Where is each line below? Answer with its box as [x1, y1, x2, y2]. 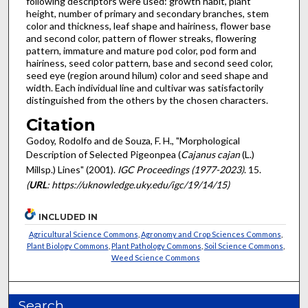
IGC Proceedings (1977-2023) [117, 164, 244, 176]
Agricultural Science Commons [28, 229, 138, 239]
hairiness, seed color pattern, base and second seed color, [25, 56, 273, 69]
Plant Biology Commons [26, 241, 109, 250]
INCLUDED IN [38, 211, 98, 222]
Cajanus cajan [180, 148, 240, 161]
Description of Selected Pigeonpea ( [25, 148, 181, 161]
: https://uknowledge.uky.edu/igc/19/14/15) [46, 179, 230, 191]
